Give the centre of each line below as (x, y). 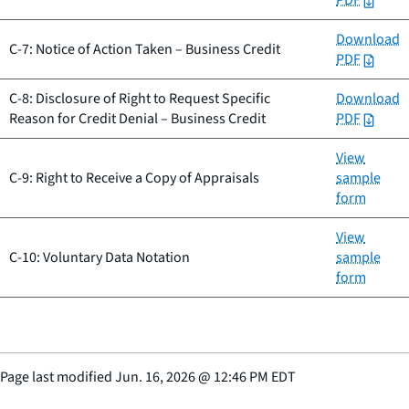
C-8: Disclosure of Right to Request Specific (140, 99)
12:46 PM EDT (255, 378)
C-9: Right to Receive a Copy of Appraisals (134, 178)
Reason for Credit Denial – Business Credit (137, 119)
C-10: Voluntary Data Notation (100, 258)
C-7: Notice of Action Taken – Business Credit (145, 50)
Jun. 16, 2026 (155, 378)
